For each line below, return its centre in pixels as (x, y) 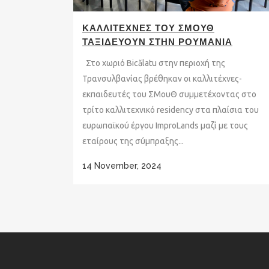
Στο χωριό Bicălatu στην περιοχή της (154, 63)
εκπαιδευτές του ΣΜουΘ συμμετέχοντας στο (169, 94)
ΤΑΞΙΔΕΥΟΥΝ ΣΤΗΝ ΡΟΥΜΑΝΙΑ (157, 42)
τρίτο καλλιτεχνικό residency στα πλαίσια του (171, 110)
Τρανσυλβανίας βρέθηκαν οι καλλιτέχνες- (162, 78)
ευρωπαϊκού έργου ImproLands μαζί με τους (165, 125)
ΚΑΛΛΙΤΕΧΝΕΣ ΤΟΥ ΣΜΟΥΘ (148, 28)
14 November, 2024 (122, 165)
